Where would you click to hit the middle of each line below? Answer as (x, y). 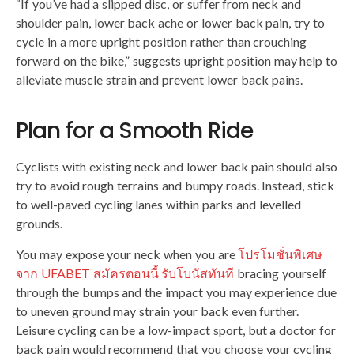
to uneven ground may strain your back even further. (158, 311)
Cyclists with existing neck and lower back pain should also (177, 166)
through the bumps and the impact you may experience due (177, 292)
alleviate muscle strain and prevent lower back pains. (159, 79)
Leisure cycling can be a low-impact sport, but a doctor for (176, 330)
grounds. (39, 223)
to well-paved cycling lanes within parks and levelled (158, 204)
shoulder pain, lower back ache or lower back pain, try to (170, 23)
